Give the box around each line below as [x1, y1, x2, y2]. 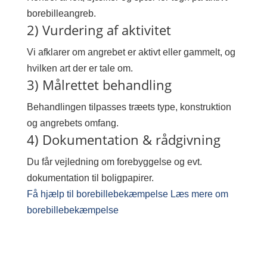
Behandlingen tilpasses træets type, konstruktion [26, 102, 231, 112]
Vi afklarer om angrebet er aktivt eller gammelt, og [26, 47, 235, 57]
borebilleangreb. [26, 8, 96, 18]
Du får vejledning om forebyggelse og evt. [26, 157, 202, 167]
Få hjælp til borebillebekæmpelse [26, 189, 170, 199]
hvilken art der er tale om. [26, 63, 133, 73]
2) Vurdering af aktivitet [26, 21, 171, 39]
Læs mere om [170, 189, 228, 199]
